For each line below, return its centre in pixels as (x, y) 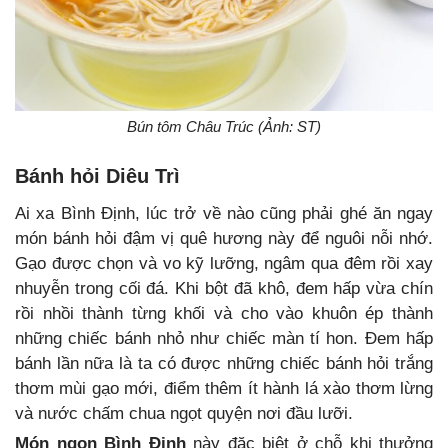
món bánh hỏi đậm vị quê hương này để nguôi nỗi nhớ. (224, 238)
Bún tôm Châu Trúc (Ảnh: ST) (224, 126)
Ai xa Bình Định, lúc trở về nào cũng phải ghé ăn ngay (224, 213)
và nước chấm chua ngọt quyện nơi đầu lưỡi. (184, 413)
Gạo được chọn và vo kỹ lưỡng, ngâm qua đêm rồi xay (224, 263)
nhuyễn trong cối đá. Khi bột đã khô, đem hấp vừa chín (224, 288)
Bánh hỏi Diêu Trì (97, 175)
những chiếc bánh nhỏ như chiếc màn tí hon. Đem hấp (224, 338)
